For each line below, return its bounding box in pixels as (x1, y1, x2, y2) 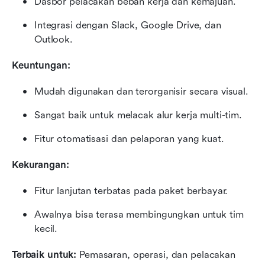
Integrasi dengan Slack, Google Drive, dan (34, 20, 221, 31)
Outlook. (34, 34, 73, 46)
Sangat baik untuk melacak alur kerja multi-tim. (34, 109, 242, 121)
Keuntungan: (12, 60, 70, 72)
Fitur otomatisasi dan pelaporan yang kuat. (34, 133, 224, 145)
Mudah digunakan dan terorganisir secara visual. (34, 86, 248, 98)
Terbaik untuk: (12, 249, 77, 261)
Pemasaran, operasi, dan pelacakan (76, 249, 235, 261)
